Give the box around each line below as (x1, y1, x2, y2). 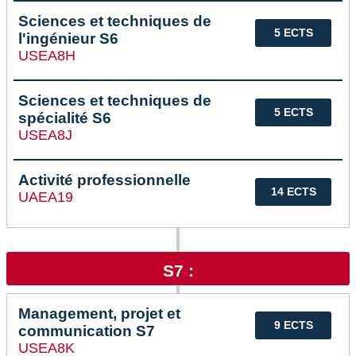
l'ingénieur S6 (18, 30, 118, 48)
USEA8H (18, 48, 75, 64)
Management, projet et (18, 305, 180, 323)
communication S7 (18, 323, 155, 340)
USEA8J (18, 127, 72, 144)
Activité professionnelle (18, 172, 191, 189)
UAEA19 (18, 189, 73, 206)
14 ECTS (270, 185, 316, 199)
